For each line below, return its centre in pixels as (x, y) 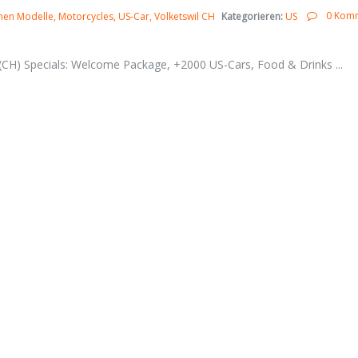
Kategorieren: (252, 16)
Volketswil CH (185, 16)
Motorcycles (86, 16)
